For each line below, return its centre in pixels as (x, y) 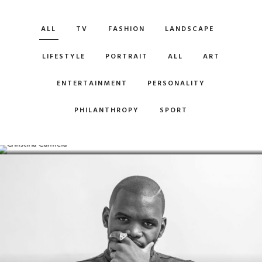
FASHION (126, 30)
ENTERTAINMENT (92, 83)
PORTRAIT (126, 56)
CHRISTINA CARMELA (66, 125)
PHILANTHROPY (107, 111)
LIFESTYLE (63, 56)
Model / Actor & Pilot (42, 138)
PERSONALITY (177, 83)
